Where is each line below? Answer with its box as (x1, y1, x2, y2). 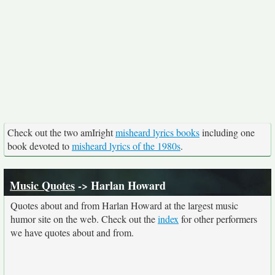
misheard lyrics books (115, 126, 199, 139)
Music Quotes (10, 177, 75, 193)
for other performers (179, 212, 257, 225)
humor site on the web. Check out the (10, 212, 158, 225)
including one (199, 126, 255, 139)
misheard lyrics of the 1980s (72, 139, 180, 152)
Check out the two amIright (7, 126, 115, 139)
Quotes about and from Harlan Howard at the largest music (10, 199, 238, 212)
